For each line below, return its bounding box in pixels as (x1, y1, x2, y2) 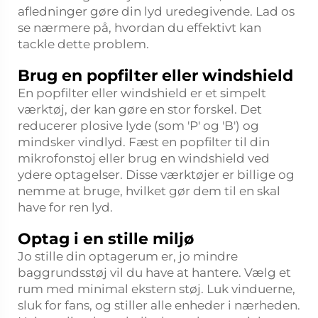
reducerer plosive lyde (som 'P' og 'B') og (18, 119, 259, 133)
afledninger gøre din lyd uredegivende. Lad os (18, 4, 295, 18)
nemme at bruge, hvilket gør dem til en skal (18, 184, 280, 198)
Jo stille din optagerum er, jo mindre (18, 249, 238, 263)
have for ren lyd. (18, 200, 113, 214)
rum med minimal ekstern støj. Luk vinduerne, (18, 282, 295, 296)
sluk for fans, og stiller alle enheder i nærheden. (18, 298, 300, 312)
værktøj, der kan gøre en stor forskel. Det (18, 102, 262, 116)
